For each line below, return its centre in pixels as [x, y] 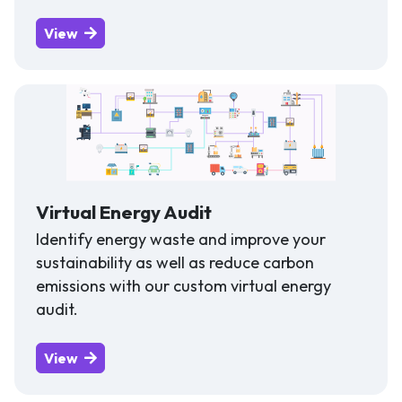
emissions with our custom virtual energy [184, 285]
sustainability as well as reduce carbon [175, 262]
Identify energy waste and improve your [181, 239]
